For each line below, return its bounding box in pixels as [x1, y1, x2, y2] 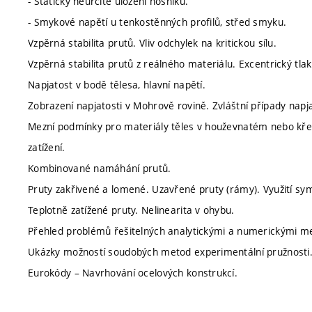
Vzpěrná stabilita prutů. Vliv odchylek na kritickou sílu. [28, 36, 276, 49]
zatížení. [28, 140, 65, 154]
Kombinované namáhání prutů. [28, 161, 171, 175]
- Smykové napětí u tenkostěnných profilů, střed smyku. [28, 15, 287, 29]
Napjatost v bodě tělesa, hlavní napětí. [28, 77, 205, 91]
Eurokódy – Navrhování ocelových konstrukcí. [28, 265, 238, 279]
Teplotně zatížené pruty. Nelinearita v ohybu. [28, 203, 235, 217]
